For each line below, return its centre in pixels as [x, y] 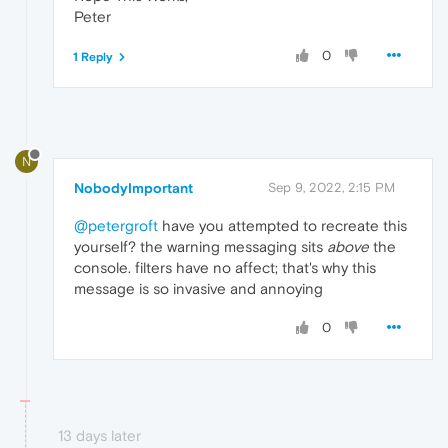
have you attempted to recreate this [282, 225]
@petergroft [116, 225]
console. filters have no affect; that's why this [225, 267]
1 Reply [93, 56]
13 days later [99, 435]
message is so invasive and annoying [198, 288]
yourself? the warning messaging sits [200, 246]
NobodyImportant [133, 187]
